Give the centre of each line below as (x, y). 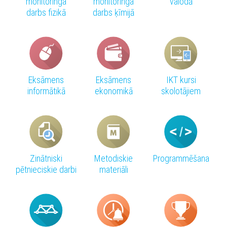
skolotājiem (181, 91)
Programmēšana (181, 159)
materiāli (113, 170)
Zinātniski (46, 159)
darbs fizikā (46, 13)
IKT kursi (181, 80)
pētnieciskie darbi (46, 170)
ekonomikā (113, 91)
